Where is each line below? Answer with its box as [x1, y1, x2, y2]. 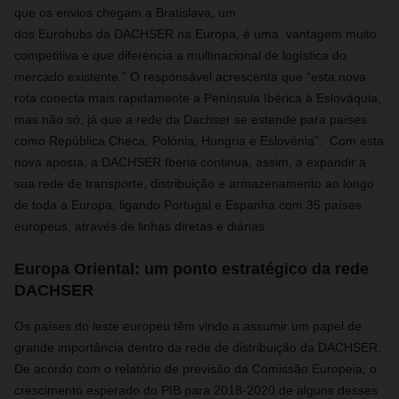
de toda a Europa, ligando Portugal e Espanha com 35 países [14, 198, 362, 212]
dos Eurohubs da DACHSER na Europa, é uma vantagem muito [14, 27, 377, 41]
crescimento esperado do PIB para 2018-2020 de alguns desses [14, 383, 378, 397]
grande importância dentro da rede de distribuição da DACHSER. [14, 340, 381, 354]
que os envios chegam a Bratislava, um [14, 5, 236, 20]
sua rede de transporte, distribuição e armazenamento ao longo [14, 176, 374, 191]
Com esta [326, 134, 384, 148]
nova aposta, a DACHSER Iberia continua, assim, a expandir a [14, 155, 366, 169]
